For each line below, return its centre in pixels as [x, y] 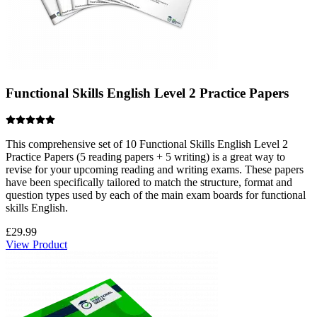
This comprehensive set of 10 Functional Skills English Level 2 [147, 144]
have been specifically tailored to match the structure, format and [149, 183]
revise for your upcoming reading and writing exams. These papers [155, 170]
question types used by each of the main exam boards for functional [156, 195]
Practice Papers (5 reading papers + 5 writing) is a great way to [145, 157]
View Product [36, 245]
